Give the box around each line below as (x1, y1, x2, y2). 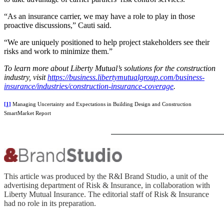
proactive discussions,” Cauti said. (4, 20, 111, 29)
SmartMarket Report (4, 110, 51, 116)
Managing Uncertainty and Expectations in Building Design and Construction (11, 101, 191, 107)
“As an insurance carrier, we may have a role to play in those (4, 11, 195, 20)
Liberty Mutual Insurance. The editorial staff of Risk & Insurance (4, 189, 209, 198)
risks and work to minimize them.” (4, 46, 112, 55)
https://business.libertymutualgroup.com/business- (47, 72, 204, 81)
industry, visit (4, 72, 47, 81)
